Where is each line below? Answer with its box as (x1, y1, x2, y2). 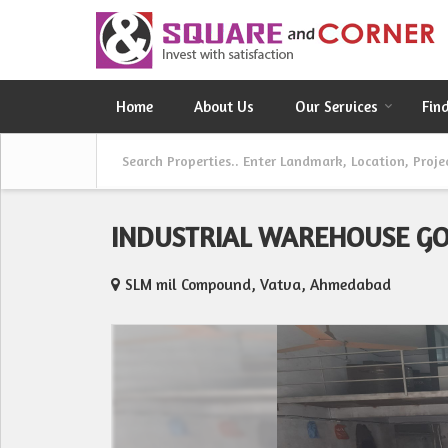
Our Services (295, 97, 378, 116)
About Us (194, 97, 254, 116)
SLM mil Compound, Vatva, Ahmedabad (125, 275, 391, 294)
